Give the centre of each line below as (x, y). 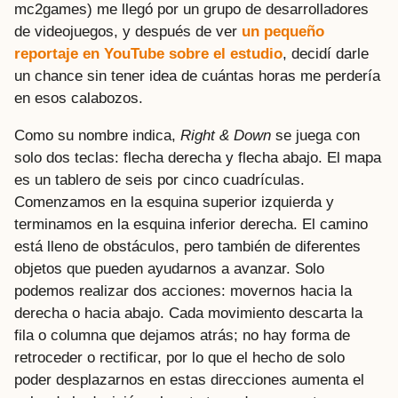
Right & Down (226, 135)
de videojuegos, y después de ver (128, 32)
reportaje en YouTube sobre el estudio (148, 54)
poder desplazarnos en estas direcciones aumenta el (189, 379)
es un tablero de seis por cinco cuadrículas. (159, 179)
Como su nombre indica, (97, 135)
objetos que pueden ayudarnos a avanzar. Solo (169, 268)
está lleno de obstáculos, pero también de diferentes (187, 246)
